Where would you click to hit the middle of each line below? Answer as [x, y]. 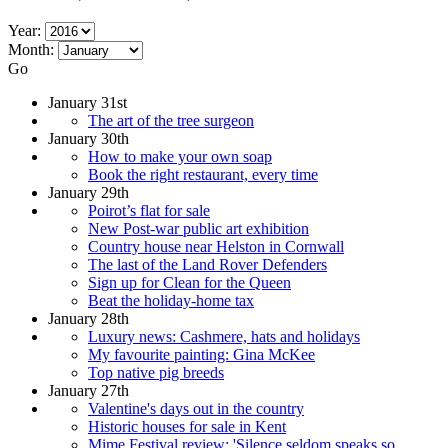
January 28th [88, 318]
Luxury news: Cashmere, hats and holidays [224, 336]
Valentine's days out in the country [196, 408]
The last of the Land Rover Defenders [207, 264]
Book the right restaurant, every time [203, 174]
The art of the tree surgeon [171, 120]
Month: [31, 49]
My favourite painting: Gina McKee [201, 354]
